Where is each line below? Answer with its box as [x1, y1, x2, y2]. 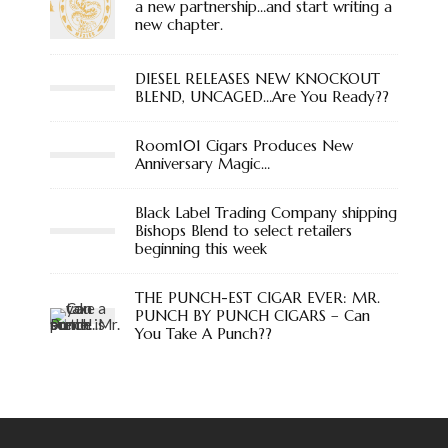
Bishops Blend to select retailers [135, 221, 352, 240]
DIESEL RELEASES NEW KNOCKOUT [135, 69, 380, 88]
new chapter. [135, 14, 223, 34]
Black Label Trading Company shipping [135, 203, 397, 222]
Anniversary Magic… [135, 154, 270, 173]
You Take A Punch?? [135, 324, 272, 343]
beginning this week [135, 239, 267, 258]
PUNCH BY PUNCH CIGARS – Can [135, 306, 370, 325]
